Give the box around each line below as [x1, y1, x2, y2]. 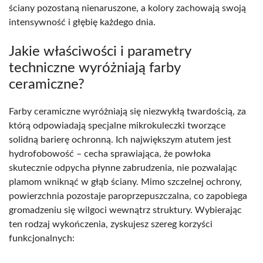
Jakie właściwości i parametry [9, 44, 191, 59]
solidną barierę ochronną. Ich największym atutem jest [9, 134, 231, 144]
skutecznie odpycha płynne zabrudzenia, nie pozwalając [9, 163, 237, 173]
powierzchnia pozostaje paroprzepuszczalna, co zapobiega [9, 191, 247, 201]
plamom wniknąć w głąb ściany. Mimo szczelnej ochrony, [9, 177, 242, 187]
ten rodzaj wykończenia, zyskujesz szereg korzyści [9, 219, 213, 229]
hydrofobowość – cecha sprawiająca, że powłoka [9, 149, 211, 159]
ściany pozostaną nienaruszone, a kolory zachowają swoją [9, 3, 246, 13]
